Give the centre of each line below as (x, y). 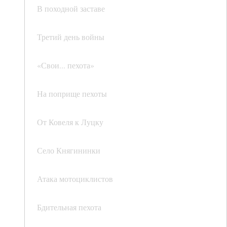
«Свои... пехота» (66, 65)
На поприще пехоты (72, 94)
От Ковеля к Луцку (70, 122)
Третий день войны (71, 37)
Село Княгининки (69, 150)
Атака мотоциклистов (75, 179)
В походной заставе (71, 9)
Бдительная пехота (69, 207)
